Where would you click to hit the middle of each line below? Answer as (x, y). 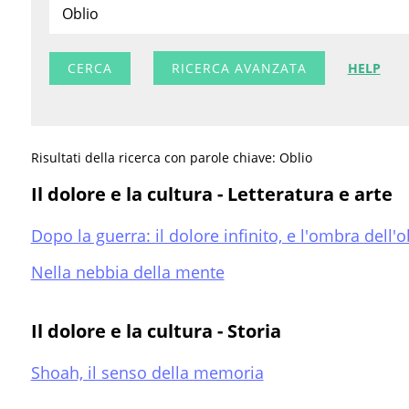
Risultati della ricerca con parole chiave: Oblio (171, 158)
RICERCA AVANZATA (239, 68)
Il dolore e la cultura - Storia (156, 331)
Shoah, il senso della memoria (147, 373)
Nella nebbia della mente (127, 273)
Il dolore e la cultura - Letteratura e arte (211, 194)
